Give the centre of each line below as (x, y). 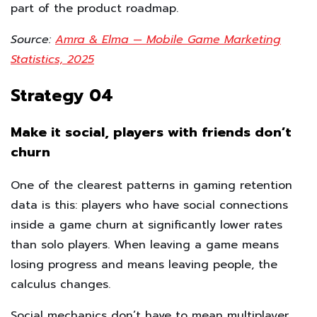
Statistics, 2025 (52, 59)
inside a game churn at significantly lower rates (146, 225)
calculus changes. (60, 285)
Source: (33, 39)
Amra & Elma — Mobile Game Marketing (168, 39)
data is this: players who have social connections (149, 206)
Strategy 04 (62, 96)
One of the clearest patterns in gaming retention (151, 186)
